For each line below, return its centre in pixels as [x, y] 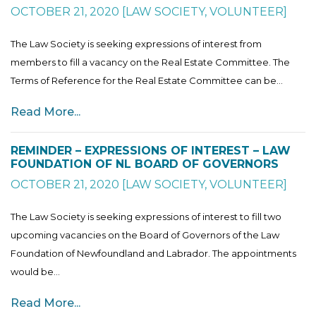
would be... [35, 271]
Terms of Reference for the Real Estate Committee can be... [147, 80]
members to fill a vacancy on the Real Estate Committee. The [150, 62]
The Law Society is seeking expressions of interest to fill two [146, 216]
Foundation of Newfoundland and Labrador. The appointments [153, 253]
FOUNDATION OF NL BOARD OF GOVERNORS [145, 164]
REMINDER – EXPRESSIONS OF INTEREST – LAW [151, 150]
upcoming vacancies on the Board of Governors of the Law [145, 235]
